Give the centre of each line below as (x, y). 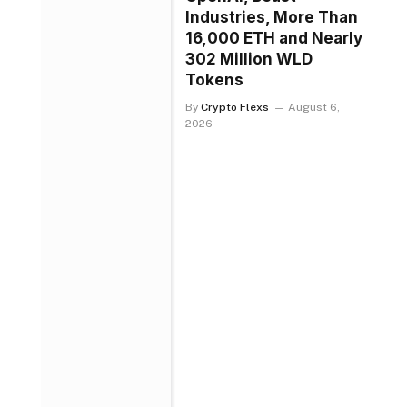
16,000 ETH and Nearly (274, 38)
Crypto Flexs (235, 107)
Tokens (215, 79)
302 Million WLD (249, 59)
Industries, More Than (272, 17)
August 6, (314, 107)
